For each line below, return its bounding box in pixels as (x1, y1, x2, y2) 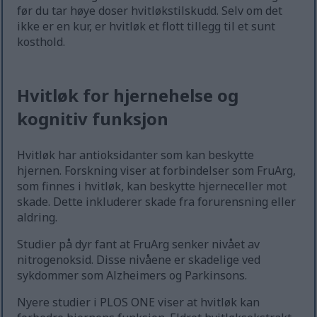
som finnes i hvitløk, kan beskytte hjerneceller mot (17, 178, 287, 195)
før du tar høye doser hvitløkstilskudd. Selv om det (17, 3, 283, 19)
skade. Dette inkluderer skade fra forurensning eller (17, 194, 296, 210)
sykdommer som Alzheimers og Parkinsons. (17, 267, 248, 284)
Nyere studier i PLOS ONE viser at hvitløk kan (17, 294, 260, 311)
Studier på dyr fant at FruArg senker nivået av (17, 236, 260, 253)
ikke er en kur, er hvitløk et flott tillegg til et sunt (17, 18, 276, 35)
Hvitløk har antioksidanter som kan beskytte (17, 147, 255, 163)
